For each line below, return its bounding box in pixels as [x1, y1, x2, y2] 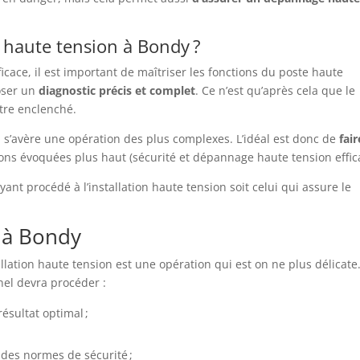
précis [99, 83, 133, 98]
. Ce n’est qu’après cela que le [195, 83, 356, 98]
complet [149, 83, 196, 98]
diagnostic [39, 83, 96, 98]
